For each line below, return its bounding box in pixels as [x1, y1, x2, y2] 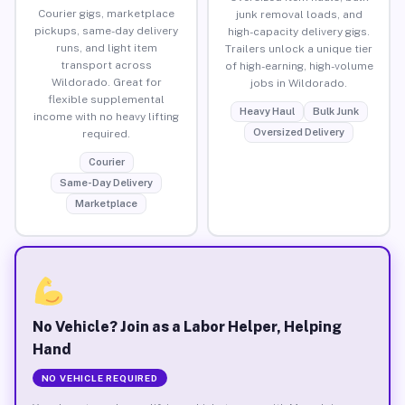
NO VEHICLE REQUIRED [41, 372, 158, 383]
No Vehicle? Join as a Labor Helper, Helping [32, 317, 342, 335]
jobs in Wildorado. [250, 76, 347, 89]
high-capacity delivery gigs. [228, 24, 370, 38]
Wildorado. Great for [51, 75, 162, 89]
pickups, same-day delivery [34, 24, 178, 37]
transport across [61, 58, 152, 71]
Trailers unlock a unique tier [225, 42, 372, 55]
